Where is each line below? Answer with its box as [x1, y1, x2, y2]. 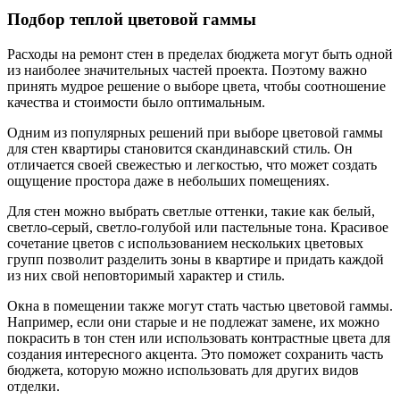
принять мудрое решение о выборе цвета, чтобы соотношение [7, 78, 386, 94]
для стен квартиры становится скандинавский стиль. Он [7, 140, 353, 156]
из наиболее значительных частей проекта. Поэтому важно [7, 62, 367, 78]
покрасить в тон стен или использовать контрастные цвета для [7, 329, 390, 346]
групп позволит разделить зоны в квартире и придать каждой [7, 251, 384, 267]
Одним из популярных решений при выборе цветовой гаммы [7, 124, 383, 140]
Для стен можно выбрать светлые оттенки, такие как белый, [7, 203, 375, 219]
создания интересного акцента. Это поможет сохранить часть [7, 346, 383, 362]
